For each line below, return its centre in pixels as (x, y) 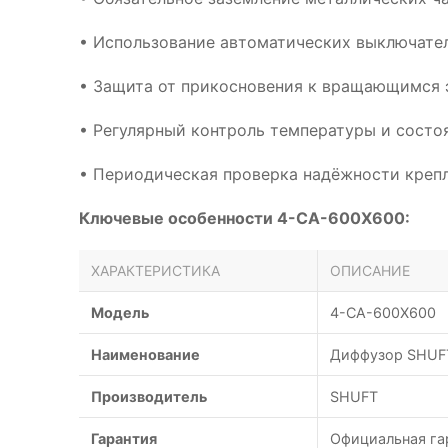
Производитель (149, 396)
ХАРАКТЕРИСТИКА (155, 270)
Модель (120, 312)
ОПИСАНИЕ (370, 270)
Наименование (145, 354)
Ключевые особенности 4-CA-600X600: (244, 218)
